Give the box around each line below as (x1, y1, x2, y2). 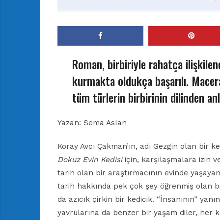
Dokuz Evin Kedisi (57, 155, 122, 165)
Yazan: (57, 118, 81, 128)
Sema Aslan (81, 118, 127, 128)
